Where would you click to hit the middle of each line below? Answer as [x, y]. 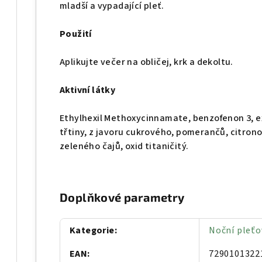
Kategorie [92, 231]
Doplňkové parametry [122, 197]
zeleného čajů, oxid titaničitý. [124, 146]
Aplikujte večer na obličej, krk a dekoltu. [146, 62]
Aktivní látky [88, 90]
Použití [76, 34]
